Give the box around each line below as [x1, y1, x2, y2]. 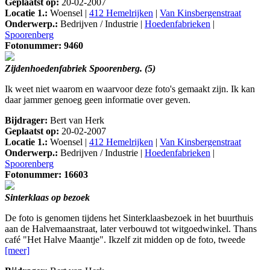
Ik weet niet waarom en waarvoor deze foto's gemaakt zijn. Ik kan [5, 84, 255, 95]
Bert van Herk [48, 115, 104, 126]
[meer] [5, 245, 30, 256]
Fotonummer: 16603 [5, 169, 88, 180]
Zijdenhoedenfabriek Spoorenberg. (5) [5, 63, 155, 74]
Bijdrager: [5, 115, 48, 126]
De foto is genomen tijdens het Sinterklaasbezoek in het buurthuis [5, 213, 253, 224]
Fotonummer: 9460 [5, 40, 83, 51]
